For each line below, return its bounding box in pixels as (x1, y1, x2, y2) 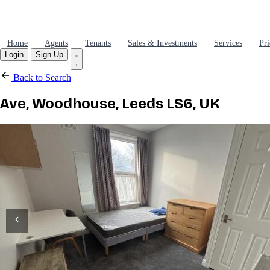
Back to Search (11, 72, 71, 83)
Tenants (85, 39, 111, 48)
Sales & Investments (128, 39, 197, 48)
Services (214, 39, 242, 48)
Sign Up (36, 50, 63, 59)
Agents (45, 39, 68, 48)
